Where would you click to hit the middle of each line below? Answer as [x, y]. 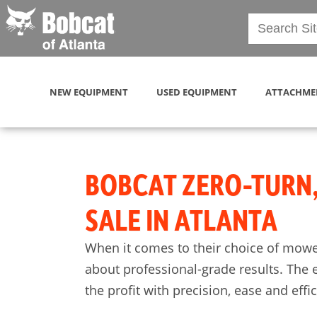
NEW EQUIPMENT [89, 92]
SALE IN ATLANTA [181, 219]
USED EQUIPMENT [197, 92]
